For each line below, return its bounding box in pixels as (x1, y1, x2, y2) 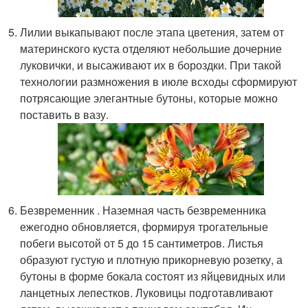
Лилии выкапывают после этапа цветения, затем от (20, 24, 285, 41)
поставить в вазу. (20, 107, 109, 123)
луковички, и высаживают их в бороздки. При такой (20, 57, 282, 74)
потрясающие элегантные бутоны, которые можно (20, 90, 278, 107)
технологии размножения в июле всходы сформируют (20, 74, 298, 90)
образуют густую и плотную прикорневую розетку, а (20, 252, 283, 268)
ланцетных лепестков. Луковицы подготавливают (20, 285, 274, 301)
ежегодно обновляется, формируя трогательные (20, 219, 269, 235)
